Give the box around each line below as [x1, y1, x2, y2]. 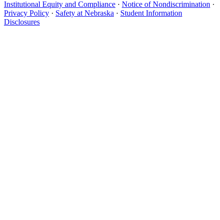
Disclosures [4, 17, 40, 26]
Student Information [120, 8, 182, 17]
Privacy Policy [4, 8, 49, 17]
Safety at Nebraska [55, 8, 114, 17]
